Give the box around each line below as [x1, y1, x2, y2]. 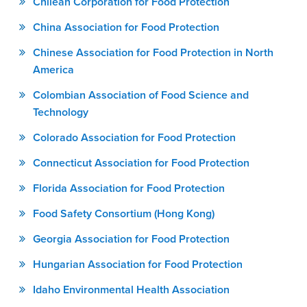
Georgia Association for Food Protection [33, 231, 230, 247]
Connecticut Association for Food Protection [33, 155, 249, 171]
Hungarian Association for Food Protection [33, 256, 243, 272]
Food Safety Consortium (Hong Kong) [33, 206, 214, 221]
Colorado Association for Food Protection [33, 130, 236, 145]
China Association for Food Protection [33, 19, 219, 35]
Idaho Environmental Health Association [33, 282, 230, 297]
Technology [33, 104, 88, 120]
